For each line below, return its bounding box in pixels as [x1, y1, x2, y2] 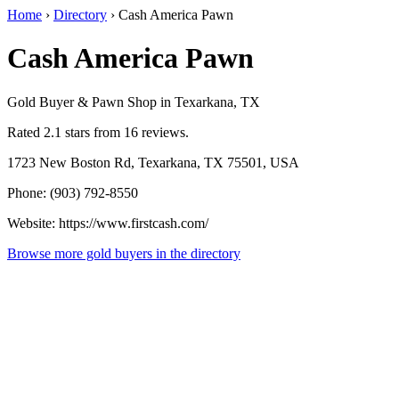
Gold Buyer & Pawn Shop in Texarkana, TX [7, 94, 260, 110]
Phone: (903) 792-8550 [7, 184, 138, 200]
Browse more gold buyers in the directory [7, 245, 240, 261]
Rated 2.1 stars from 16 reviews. [7, 124, 189, 140]
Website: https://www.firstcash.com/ [7, 215, 208, 231]
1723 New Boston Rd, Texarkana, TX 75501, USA [7, 154, 299, 170]
